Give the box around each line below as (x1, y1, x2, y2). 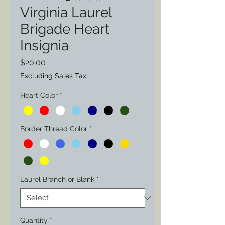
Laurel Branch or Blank (20, 175, 94, 184)
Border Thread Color (20, 125, 87, 133)
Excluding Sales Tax (20, 72, 86, 80)
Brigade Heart (20, 21, 109, 37)
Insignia (20, 37, 69, 54)
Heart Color (20, 91, 58, 99)
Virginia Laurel (20, 4, 112, 21)
